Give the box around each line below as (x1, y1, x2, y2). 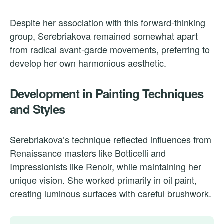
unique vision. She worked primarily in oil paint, (10, 173, 197, 187)
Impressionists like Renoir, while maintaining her (10, 160, 201, 173)
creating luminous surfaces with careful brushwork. (10, 187, 211, 200)
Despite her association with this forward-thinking (10, 16, 205, 29)
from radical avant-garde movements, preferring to (10, 43, 210, 56)
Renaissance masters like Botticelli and (10, 146, 166, 160)
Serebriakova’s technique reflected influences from (10, 133, 211, 146)
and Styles (10, 100, 65, 118)
